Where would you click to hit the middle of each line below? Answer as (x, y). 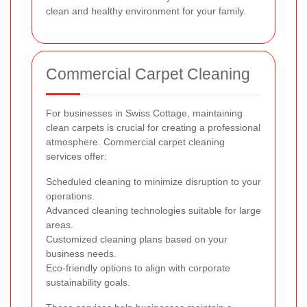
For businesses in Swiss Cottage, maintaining (144, 113)
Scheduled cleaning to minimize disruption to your (153, 182)
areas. (60, 225)
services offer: (76, 157)
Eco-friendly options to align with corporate (138, 268)
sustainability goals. (88, 283)
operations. (70, 196)
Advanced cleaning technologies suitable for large (153, 211)
